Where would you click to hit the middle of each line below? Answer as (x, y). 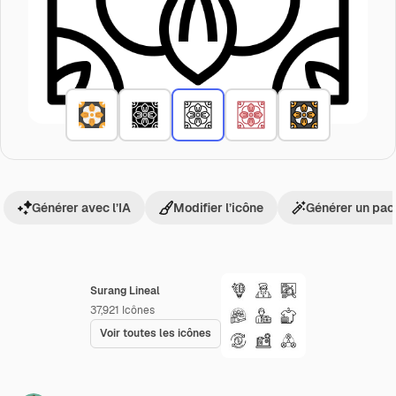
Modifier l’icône (218, 208)
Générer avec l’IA (81, 208)
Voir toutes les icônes (156, 333)
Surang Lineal (125, 291)
